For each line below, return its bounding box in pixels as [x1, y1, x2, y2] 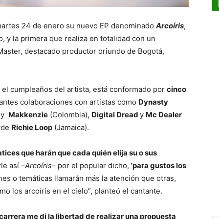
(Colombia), [48, 110, 91, 120]
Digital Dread [91, 110, 140, 120]
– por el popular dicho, [52, 161, 129, 171]
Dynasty [138, 97, 168, 107]
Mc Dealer [146, 110, 182, 120]
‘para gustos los [129, 161, 186, 171]
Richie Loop [11, 123, 52, 132]
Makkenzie [8, 110, 48, 120]
